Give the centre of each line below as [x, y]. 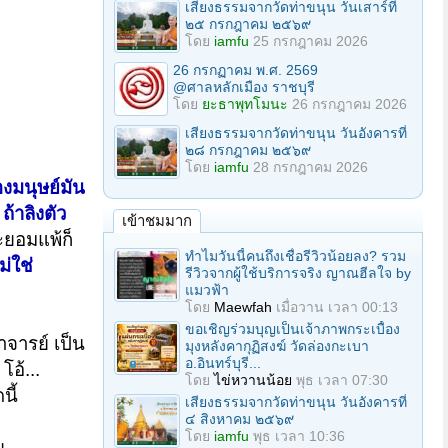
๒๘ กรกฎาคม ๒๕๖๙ [248, 150]
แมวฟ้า [207, 290]
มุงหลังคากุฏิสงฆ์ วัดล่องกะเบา [277, 346]
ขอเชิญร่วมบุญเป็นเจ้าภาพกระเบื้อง [292, 329]
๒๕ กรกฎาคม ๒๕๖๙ [248, 24]
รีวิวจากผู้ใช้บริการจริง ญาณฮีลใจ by [298, 273]
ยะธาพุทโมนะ [245, 104]
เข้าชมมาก [157, 220]
